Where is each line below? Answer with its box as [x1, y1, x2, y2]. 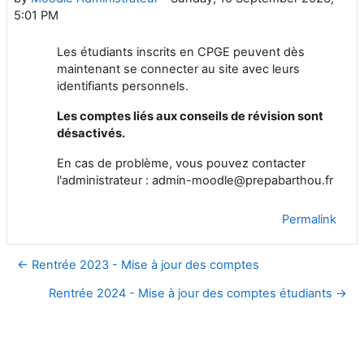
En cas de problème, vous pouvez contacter [57, 155, 305, 171]
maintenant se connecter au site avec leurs [57, 61, 300, 76]
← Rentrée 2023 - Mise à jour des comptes [17, 257, 259, 272]
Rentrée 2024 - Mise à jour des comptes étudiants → [49, 285, 347, 301]
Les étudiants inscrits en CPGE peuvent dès [57, 44, 305, 59]
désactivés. [57, 125, 125, 141]
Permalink [282, 211, 336, 227]
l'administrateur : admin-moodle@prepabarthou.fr [57, 172, 333, 188]
